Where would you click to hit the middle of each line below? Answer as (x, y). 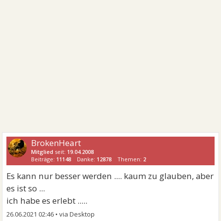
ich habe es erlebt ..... (47, 201)
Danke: (87, 159)
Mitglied (42, 152)
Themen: (130, 159)
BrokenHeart (56, 143)
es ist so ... (26, 188)
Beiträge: (44, 159)
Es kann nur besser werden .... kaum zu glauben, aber (110, 176)
